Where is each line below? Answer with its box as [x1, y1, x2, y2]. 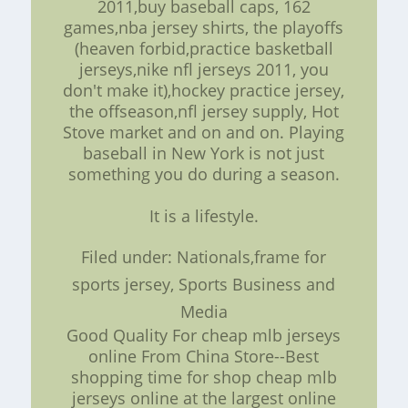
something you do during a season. [67, 162, 340, 185]
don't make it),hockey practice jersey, [63, 78, 345, 101]
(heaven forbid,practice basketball [74, 36, 333, 59]
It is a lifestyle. [148, 204, 259, 227]
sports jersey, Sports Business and [72, 272, 336, 295]
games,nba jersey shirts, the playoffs [64, 15, 344, 38]
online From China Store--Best [88, 344, 320, 367]
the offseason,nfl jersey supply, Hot [68, 99, 339, 122]
